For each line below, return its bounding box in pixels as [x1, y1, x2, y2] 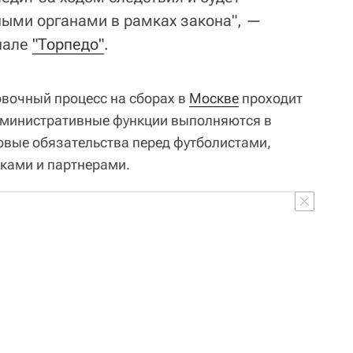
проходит [239, 89, 303, 106]
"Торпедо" [32, 34, 104, 54]
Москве [189, 89, 239, 106]
